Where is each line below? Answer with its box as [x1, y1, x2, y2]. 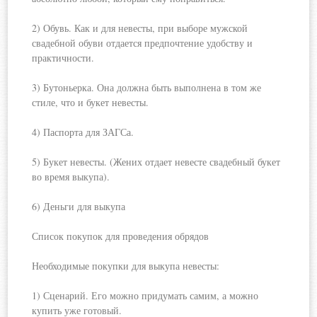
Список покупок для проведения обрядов [32, 229, 209, 243]
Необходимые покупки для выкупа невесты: [32, 259, 220, 272]
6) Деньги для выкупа [32, 200, 126, 213]
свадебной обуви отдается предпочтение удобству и [32, 36, 253, 50]
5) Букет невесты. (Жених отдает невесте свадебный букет [32, 155, 281, 168]
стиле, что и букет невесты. [32, 96, 149, 109]
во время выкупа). [32, 170, 110, 183]
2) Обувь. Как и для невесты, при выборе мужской [32, 21, 248, 35]
